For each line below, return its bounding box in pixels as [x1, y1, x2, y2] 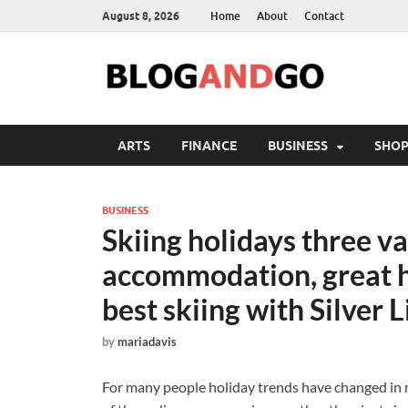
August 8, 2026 [102, 8, 179, 23]
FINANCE [181, 138, 237, 153]
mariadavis [117, 334, 177, 350]
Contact [304, 8, 344, 23]
